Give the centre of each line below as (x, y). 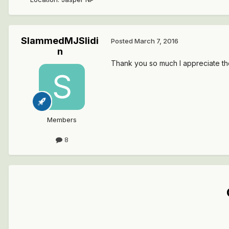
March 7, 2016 (156, 41)
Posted (123, 41)
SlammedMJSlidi (60, 40)
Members (62, 119)
